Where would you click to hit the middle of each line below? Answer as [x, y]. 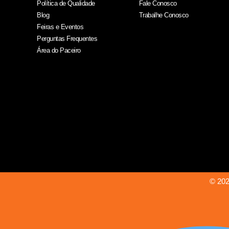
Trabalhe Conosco [164, 15]
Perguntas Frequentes [67, 39]
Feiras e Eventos [60, 27]
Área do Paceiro [59, 51]
